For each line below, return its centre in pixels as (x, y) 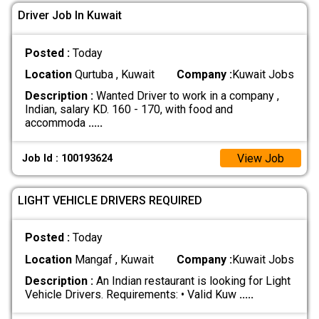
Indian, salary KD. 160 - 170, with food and (129, 110)
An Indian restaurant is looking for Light (192, 281)
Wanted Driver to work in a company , (186, 96)
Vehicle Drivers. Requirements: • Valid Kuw (132, 294)
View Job (261, 158)
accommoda (56, 123)
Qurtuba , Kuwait (113, 74)
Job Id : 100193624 (68, 158)
